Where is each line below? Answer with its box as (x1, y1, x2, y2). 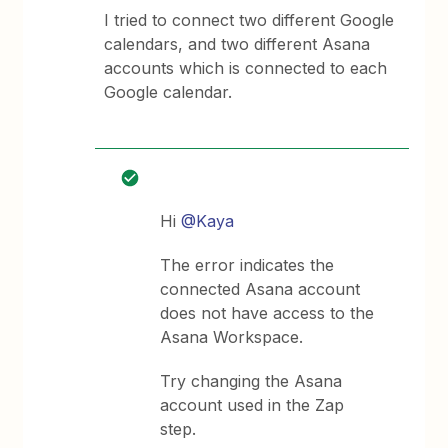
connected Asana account (160, 279, 361, 299)
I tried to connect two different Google (104, 10, 395, 30)
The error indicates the (160, 255, 335, 275)
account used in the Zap (160, 395, 345, 415)
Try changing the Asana (160, 371, 343, 391)
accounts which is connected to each (104, 58, 388, 78)
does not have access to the (160, 303, 375, 323)
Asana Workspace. (160, 327, 304, 347)
